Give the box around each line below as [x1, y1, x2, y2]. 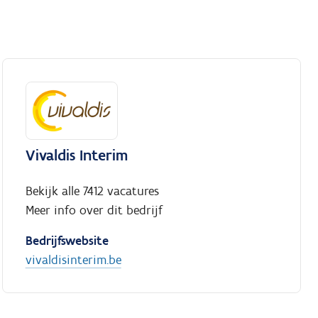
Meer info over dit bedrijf [25, 202, 163, 219]
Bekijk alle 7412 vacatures [25, 183, 159, 199]
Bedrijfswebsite [25, 233, 109, 249]
